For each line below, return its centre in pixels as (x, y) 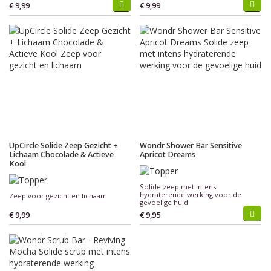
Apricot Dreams (168, 155)
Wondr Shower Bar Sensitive (191, 145)
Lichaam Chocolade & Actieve (61, 155)
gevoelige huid (164, 202)
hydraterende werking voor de (191, 194)
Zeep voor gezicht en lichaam (58, 196)
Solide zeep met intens (178, 187)
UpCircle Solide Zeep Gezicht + (64, 145)
